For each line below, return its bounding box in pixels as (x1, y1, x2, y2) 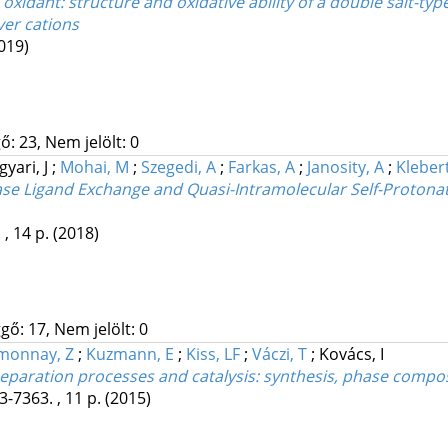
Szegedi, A (140, 156, 216, 179)
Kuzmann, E (85, 343, 174, 366)
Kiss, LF (185, 343, 240, 366)
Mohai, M (59, 156, 129, 179)
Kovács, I (318, 343, 384, 366)
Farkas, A (227, 156, 295, 179)
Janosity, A (306, 156, 384, 179)
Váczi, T (251, 343, 307, 366)
